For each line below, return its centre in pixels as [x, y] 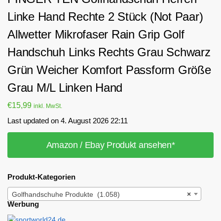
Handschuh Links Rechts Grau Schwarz [109, 52]
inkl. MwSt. [48, 106]
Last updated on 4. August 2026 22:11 [68, 120]
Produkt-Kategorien [41, 177]
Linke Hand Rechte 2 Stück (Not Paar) [105, 17]
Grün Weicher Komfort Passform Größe [109, 70]
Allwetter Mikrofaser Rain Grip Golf [96, 34]
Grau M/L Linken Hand [65, 88]
